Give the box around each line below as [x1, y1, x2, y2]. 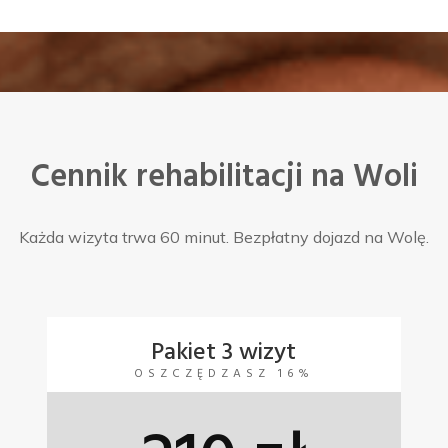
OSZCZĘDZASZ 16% [133, 364, 314, 385]
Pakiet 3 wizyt [151, 334, 297, 373]
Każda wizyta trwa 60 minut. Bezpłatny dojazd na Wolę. [19, 227, 429, 248]
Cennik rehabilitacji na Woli [30, 152, 418, 204]
